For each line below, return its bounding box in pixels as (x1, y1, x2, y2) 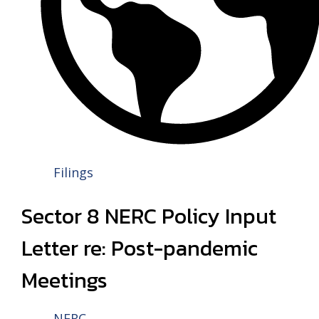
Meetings (21, 264, 108, 296)
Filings (53, 164, 93, 181)
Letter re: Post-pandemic (21, 232, 258, 264)
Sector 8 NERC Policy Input (21, 200, 276, 232)
